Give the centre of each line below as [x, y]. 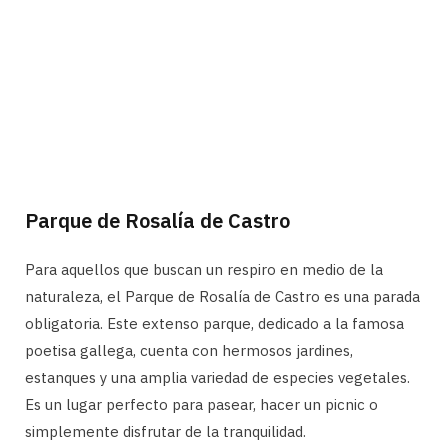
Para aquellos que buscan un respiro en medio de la [204, 269]
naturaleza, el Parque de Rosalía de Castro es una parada [222, 296]
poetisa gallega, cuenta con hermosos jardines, [189, 350]
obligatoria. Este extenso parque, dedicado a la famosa [214, 323]
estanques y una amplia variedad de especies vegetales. [217, 377]
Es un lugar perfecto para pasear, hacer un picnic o [201, 404]
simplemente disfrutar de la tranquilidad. [165, 431]
